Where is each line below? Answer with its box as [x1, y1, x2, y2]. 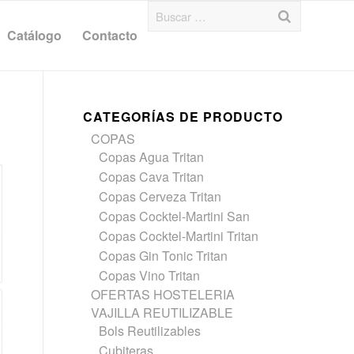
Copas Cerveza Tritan [99, 187, 222, 205]
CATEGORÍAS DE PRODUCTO [83, 107, 284, 126]
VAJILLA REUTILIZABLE [91, 303, 234, 322]
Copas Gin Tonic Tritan [99, 247, 228, 265]
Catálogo [7, 26, 62, 44]
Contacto [82, 26, 137, 44]
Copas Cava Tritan [99, 168, 205, 186]
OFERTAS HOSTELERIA [91, 285, 235, 303]
